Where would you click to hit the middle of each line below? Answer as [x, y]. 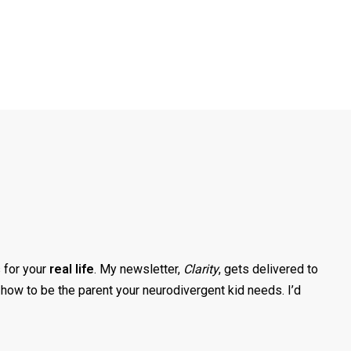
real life [72, 269]
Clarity [201, 269]
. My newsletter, [139, 269]
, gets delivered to [268, 269]
